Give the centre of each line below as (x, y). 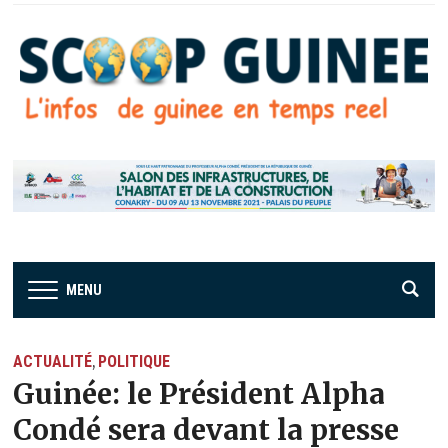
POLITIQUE (134, 361)
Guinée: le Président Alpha (199, 393)
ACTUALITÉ (53, 361)
